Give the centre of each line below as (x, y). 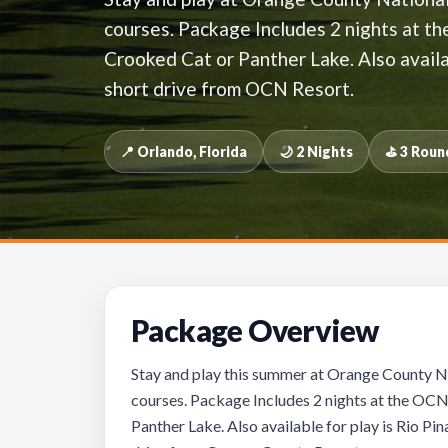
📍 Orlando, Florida (183, 151)
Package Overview (255, 330)
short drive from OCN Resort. (229, 88)
